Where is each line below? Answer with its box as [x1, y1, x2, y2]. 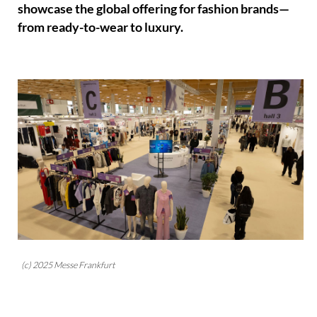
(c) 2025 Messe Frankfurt [21, 259, 115, 271]
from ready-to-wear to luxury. [18, 20, 184, 35]
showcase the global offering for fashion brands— [18, 1, 290, 17]
